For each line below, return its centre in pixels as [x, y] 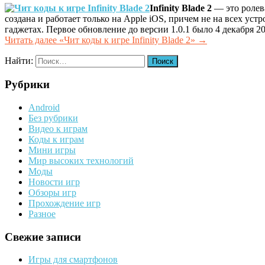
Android [44, 107]
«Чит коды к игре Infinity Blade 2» [127, 40]
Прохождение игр [64, 203]
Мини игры [52, 150]
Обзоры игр [52, 192]
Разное [42, 214]
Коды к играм [56, 139]
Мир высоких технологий [81, 160]
